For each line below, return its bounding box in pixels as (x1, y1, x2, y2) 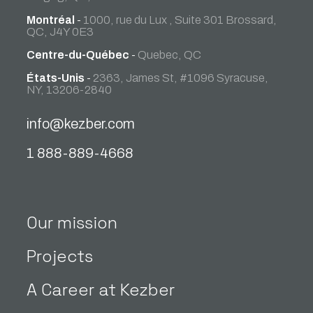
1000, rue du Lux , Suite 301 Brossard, (83, 13, 277, 26)
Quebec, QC (138, 48, 202, 61)
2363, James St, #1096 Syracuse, (93, 72, 269, 85)
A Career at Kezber (27, 279, 175, 301)
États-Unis (27, 72, 85, 85)
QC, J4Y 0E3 (27, 25, 94, 38)
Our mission (27, 212, 118, 234)
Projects (27, 245, 94, 268)
